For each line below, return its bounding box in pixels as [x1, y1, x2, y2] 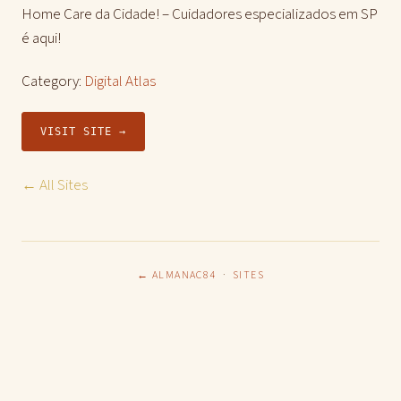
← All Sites [21, 175, 88, 196]
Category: [21, 71, 84, 92]
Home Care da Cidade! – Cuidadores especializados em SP [21, 4, 378, 25]
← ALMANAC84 [136, 268, 217, 283]
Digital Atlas [84, 71, 156, 92]
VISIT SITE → [40, 125, 126, 138]
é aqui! [21, 28, 61, 49]
